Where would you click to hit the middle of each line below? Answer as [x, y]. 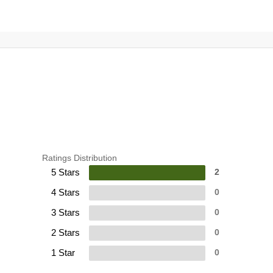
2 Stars [65, 233]
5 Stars [65, 172]
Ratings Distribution [79, 158]
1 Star [63, 253]
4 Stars [65, 193]
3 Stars [65, 213]
